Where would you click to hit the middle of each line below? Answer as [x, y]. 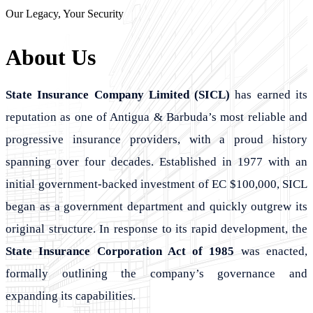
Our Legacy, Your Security [65, 13]
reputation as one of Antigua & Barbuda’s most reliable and [156, 117]
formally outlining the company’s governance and [156, 273]
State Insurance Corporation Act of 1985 [120, 251]
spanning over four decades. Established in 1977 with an [156, 161]
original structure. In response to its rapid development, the [156, 228]
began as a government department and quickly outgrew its [156, 206]
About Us [51, 57]
